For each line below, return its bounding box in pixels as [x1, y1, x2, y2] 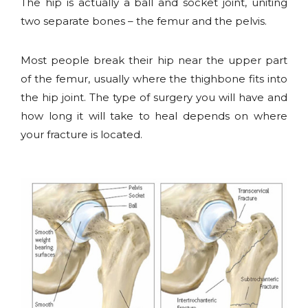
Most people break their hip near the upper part [21, 54, 287, 67]
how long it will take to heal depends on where [21, 109, 287, 123]
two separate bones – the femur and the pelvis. [21, 14, 267, 28]
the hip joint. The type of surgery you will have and [21, 91, 287, 104]
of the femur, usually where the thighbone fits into [21, 72, 287, 86]
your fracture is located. [21, 128, 142, 142]
